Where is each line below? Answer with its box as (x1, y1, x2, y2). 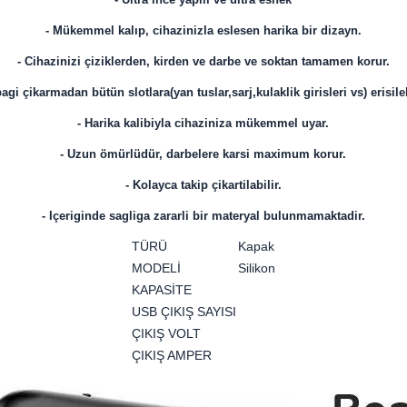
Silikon (237, 261, 275, 276)
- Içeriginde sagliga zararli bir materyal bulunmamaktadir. (41, 209, 365, 223)
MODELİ (131, 261, 181, 276)
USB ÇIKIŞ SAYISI (131, 304, 236, 320)
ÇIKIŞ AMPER (131, 348, 212, 363)
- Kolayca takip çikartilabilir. (124, 178, 282, 193)
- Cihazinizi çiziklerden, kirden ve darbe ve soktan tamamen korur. (16, 55, 390, 69)
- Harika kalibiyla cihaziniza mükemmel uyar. (77, 116, 330, 131)
